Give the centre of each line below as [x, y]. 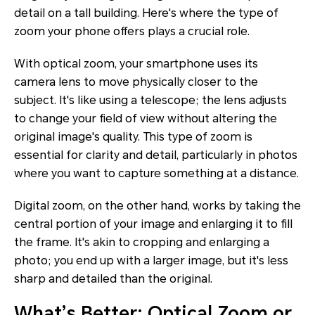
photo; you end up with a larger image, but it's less [151, 260]
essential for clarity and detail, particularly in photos [156, 155]
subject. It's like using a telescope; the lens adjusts [150, 100]
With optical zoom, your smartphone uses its [136, 63]
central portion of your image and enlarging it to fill [153, 224]
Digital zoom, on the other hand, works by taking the [157, 205]
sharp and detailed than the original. [113, 278]
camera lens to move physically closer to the [136, 82]
